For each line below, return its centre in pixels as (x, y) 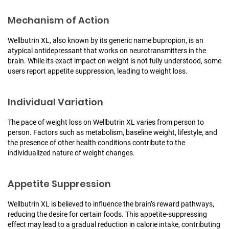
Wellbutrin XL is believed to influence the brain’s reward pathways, (111, 204)
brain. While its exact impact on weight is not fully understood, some (114, 61)
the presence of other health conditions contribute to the (96, 142)
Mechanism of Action (59, 20)
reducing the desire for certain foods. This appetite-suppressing (107, 214)
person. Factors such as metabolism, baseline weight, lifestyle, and (112, 132)
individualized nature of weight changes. (71, 153)
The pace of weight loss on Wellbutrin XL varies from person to (106, 122)
